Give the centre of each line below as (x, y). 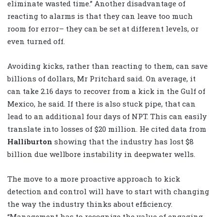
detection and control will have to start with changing (108, 192)
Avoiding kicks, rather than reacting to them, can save (108, 66)
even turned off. (36, 41)
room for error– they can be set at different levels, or (103, 29)
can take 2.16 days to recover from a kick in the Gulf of (106, 91)
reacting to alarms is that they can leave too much (100, 16)
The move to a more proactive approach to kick (94, 179)
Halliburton (30, 142)
